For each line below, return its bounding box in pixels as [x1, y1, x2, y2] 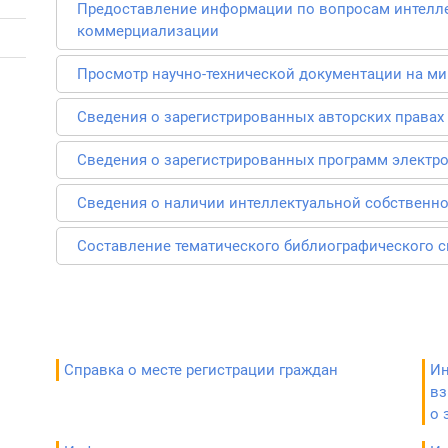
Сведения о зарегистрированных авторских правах [76, 108, 444, 126]
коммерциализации [76, 22, 219, 40]
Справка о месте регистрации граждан [63, 361, 338, 379]
